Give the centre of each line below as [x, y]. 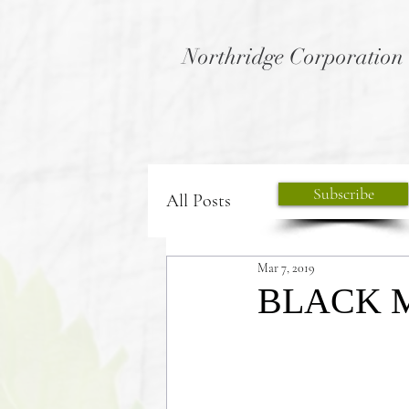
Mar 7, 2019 [286, 267]
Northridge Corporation [293, 57]
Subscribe [343, 194]
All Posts [199, 201]
